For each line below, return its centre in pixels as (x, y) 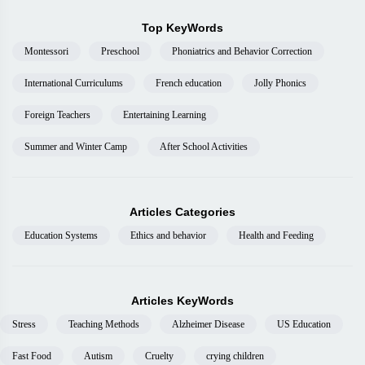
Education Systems (61, 235)
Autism (98, 356)
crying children (235, 356)
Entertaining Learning (165, 115)
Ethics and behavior (168, 235)
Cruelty (159, 356)
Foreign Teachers (57, 115)
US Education (304, 324)
